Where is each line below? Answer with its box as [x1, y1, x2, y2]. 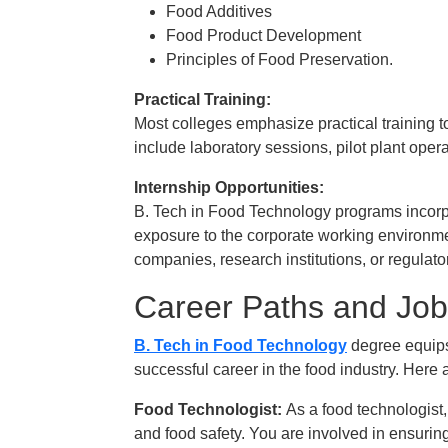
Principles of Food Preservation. [166, 51, 393, 68]
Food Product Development [166, 27, 361, 44]
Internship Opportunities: [134, 179, 324, 196]
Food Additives [166, 3, 272, 20]
